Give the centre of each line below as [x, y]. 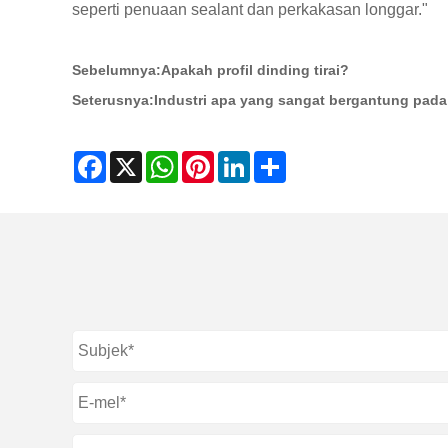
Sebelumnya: [116, 70]
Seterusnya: [113, 100]
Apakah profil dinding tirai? [255, 70]
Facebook [137, 159]
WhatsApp [210, 159]
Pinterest [242, 159]
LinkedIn [277, 159]
